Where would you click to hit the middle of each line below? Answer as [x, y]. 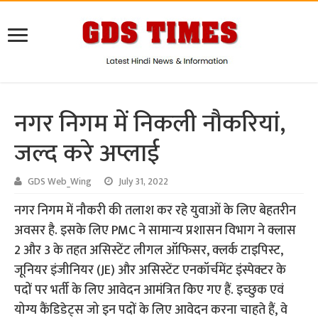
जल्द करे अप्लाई [87, 154]
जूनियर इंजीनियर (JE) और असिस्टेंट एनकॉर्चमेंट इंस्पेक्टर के [150, 271]
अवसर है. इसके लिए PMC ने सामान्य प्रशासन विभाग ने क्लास [155, 231]
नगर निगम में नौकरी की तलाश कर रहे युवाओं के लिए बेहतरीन [155, 211]
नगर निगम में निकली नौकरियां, [150, 124]
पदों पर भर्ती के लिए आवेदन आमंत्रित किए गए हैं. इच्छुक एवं [149, 291]
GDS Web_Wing [60, 182]
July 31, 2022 [144, 182]
